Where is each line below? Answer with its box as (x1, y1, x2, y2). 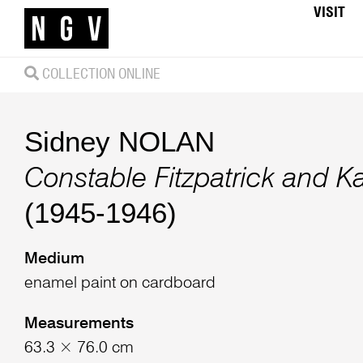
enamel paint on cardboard (23, 275, 216, 293)
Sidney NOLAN (23, 125, 215, 157)
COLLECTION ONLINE (38, 66, 160, 82)
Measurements (23, 316, 134, 333)
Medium (23, 251, 84, 268)
